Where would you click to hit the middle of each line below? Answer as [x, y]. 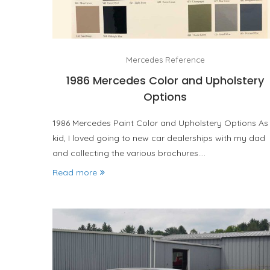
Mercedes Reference [165, 59]
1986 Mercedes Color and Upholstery [165, 80]
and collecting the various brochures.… [129, 153]
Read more [75, 172]
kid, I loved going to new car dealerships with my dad [159, 138]
